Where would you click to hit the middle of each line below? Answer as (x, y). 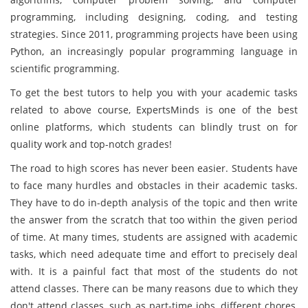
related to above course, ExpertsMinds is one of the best (154, 110)
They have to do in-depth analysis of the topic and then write (154, 202)
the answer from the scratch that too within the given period (154, 220)
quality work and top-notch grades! (91, 144)
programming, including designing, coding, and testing (154, 17)
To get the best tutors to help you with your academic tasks (154, 92)
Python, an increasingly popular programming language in (154, 51)
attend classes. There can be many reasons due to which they (154, 288)
